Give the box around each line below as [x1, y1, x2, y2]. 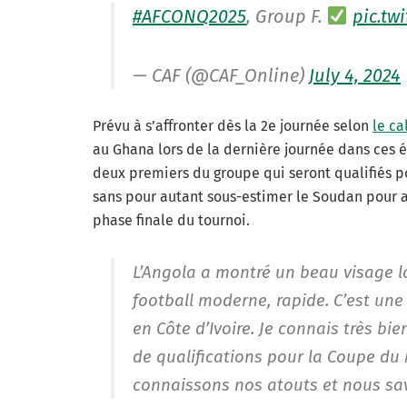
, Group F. [246, 5, 327, 27]
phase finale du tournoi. [93, 211, 250, 229]
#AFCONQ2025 [133, 5, 246, 27]
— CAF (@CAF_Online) [133, 64, 309, 86]
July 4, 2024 [309, 64, 401, 86]
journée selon [280, 116, 372, 134]
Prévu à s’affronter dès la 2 [93, 116, 268, 134]
